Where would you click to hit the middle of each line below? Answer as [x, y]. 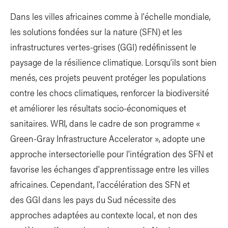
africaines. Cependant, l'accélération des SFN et [100, 184]
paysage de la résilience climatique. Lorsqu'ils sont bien [113, 62]
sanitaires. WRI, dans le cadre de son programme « [105, 123]
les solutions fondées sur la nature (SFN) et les [96, 31]
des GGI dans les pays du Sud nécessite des [93, 199]
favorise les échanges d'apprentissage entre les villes [110, 168]
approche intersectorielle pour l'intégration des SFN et [112, 153]
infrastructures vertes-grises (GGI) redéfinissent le [103, 46]
